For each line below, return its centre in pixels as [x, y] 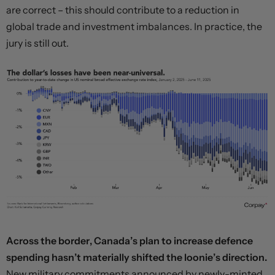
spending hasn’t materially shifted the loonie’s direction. [137, 258]
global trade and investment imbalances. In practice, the [134, 26]
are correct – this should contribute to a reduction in [123, 10]
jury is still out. [37, 43]
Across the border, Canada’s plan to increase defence [130, 241]
